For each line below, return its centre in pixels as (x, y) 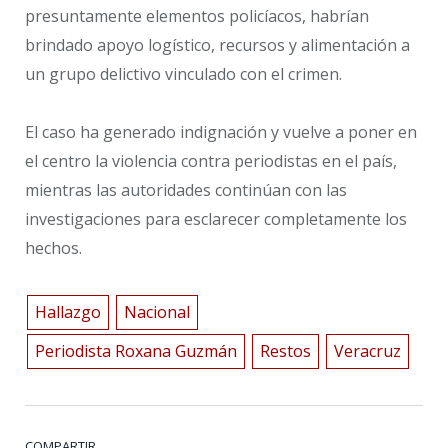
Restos (285, 350)
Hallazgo (67, 311)
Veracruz (367, 350)
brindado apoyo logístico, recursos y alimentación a (217, 44)
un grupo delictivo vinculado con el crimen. (183, 73)
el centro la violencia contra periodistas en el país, (211, 161)
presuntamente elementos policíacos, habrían (197, 15)
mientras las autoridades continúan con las (186, 190)
